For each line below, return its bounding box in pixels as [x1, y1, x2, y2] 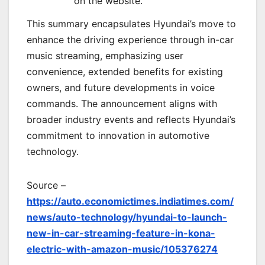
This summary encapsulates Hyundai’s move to [27, 18, 236, 30]
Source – [27, 179, 69, 192]
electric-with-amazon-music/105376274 [27, 243, 218, 256]
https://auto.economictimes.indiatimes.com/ [27, 195, 234, 208]
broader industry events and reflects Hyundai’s [27, 114, 235, 126]
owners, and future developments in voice [27, 82, 215, 94]
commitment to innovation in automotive [27, 130, 209, 142]
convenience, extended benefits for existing [27, 66, 223, 78]
